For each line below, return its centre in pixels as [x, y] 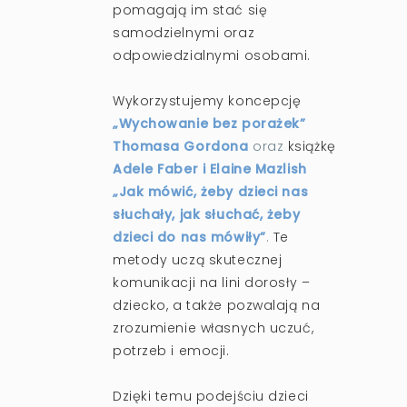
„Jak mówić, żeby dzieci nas [211, 191]
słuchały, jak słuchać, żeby [207, 214]
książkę [312, 146]
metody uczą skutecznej [198, 259]
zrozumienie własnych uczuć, [213, 328]
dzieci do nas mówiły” [189, 237]
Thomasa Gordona [181, 146]
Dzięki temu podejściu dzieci [211, 396]
